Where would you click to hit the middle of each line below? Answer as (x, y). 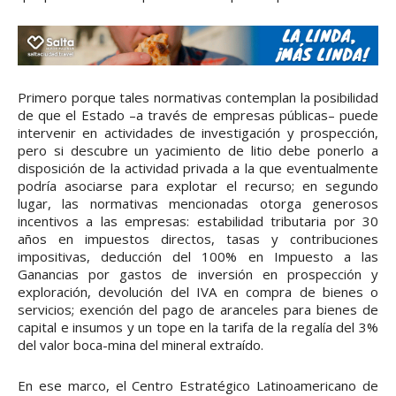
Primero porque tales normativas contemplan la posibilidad (198, 98)
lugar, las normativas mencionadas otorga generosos (198, 204)
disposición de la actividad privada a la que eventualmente (198, 168)
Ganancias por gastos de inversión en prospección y (198, 274)
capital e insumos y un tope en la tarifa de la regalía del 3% (198, 327)
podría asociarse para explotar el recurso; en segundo (198, 186)
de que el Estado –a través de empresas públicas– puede (198, 115)
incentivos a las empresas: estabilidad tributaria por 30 (198, 221)
